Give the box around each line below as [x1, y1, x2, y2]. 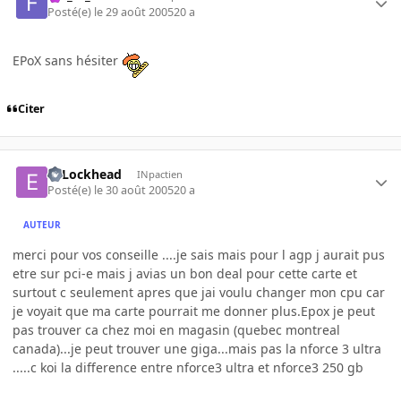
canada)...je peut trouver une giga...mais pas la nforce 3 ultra [13, 340, 381, 358]
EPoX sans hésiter [13, 51, 122, 69]
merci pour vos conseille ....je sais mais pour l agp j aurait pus [13, 246, 385, 264]
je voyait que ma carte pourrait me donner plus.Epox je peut [13, 303, 375, 320]
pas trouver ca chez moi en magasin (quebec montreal [13, 321, 340, 339]
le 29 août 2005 [94, 4, 175, 20]
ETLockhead [47, 166, 123, 183]
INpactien [136, 167, 183, 182]
